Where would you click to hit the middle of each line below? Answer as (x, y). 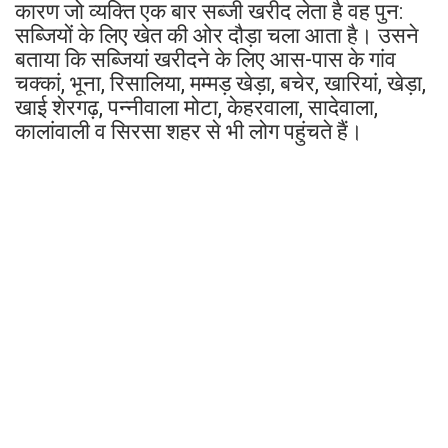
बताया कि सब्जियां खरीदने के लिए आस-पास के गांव (205, 59)
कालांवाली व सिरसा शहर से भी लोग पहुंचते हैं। (189, 131)
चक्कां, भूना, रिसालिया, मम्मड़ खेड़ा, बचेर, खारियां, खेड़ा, (220, 83)
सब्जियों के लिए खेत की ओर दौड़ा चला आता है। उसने (217, 35)
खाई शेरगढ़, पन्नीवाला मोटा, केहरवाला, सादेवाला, (196, 107)
